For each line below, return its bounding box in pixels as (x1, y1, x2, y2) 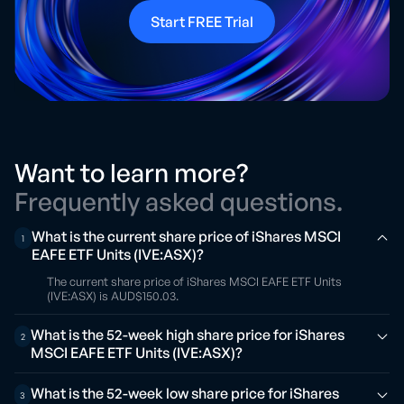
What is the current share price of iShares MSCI (32, 227, 341, 245)
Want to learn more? (14, 157, 248, 188)
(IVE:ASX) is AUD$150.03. (47, 289, 179, 303)
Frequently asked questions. (14, 186, 343, 217)
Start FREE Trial (151, 13, 253, 31)
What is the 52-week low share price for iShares (31, 384, 340, 402)
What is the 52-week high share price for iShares (31, 326, 345, 344)
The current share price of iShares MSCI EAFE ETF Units (47, 274, 342, 289)
